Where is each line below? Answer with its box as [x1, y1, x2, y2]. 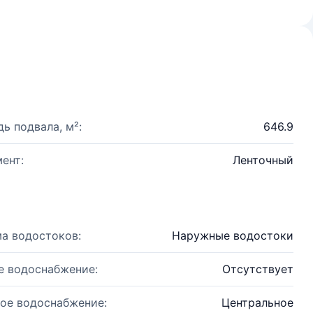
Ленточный [233, 153, 293, 167]
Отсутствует [222, 262, 293, 276]
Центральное [221, 296, 293, 310]
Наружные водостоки [172, 228, 293, 242]
